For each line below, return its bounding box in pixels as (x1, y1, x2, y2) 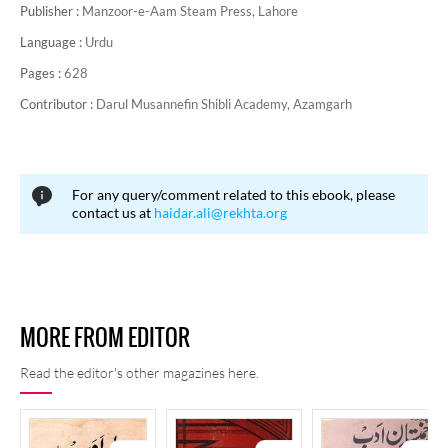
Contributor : (20, 96, 96, 112)
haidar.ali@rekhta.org (154, 204, 287, 221)
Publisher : (20, 3, 82, 19)
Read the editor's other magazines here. (20, 364, 259, 381)
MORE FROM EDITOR (20, 321, 190, 354)
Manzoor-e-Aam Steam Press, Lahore (82, 3, 298, 19)
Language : (20, 34, 85, 50)
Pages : (20, 65, 64, 81)
